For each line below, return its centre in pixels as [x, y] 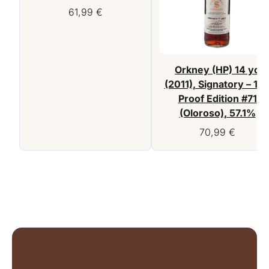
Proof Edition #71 [217, 99]
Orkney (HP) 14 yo [217, 70]
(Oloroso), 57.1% [217, 113]
